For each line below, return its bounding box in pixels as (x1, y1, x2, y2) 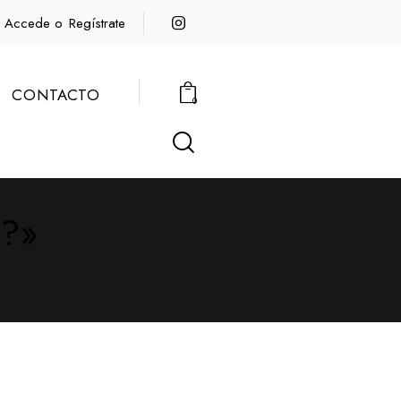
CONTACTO (11, 83, 100, 106)
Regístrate (69, 13, 126, 33)
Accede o (4, 13, 63, 33)
